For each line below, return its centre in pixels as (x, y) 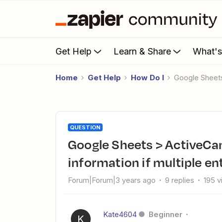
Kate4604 (120, 214)
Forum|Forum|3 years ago (112, 180)
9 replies (180, 180)
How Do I (147, 78)
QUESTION (85, 127)
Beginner (166, 214)
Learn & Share (142, 51)
